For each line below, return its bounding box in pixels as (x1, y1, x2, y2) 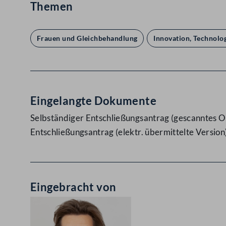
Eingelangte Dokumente (30, 94, 157, 107)
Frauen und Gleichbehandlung (37, 34, 138, 42)
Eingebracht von (30, 180, 117, 194)
